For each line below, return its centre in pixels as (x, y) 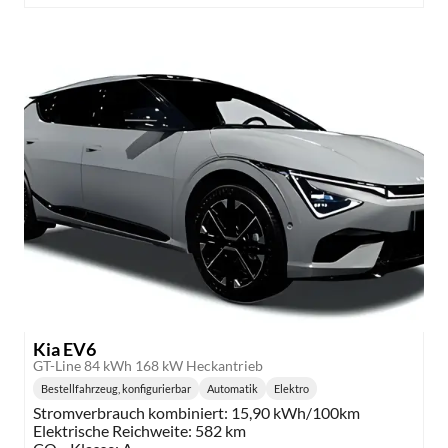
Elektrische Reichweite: (112, 431)
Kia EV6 (64, 349)
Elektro (291, 389)
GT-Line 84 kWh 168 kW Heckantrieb (148, 366)
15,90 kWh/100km (295, 413)
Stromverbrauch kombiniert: (130, 413)
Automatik (232, 389)
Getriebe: (255, 398)
